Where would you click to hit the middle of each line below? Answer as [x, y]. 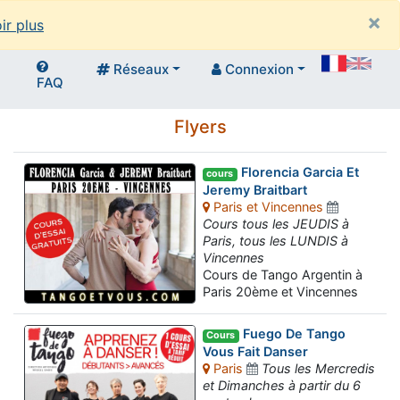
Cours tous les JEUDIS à [276, 224]
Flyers [200, 127]
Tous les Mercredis [318, 369]
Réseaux [140, 70]
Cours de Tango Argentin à [283, 275]
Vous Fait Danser [255, 352]
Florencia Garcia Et [298, 172]
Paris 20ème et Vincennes [280, 292]
